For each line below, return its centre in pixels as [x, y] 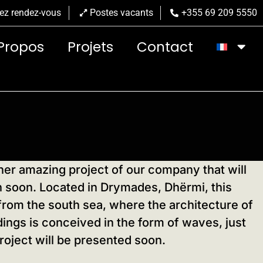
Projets [91, 47]
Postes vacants [121, 13]
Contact [165, 47]
